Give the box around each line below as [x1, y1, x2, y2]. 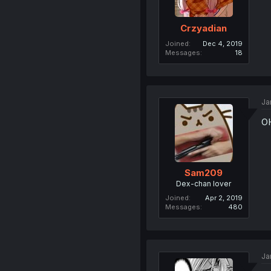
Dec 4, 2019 [202, 39, 243, 48]
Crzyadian [180, 22, 227, 34]
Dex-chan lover [176, 179, 232, 188]
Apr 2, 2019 [204, 194, 243, 202]
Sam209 [184, 167, 223, 178]
